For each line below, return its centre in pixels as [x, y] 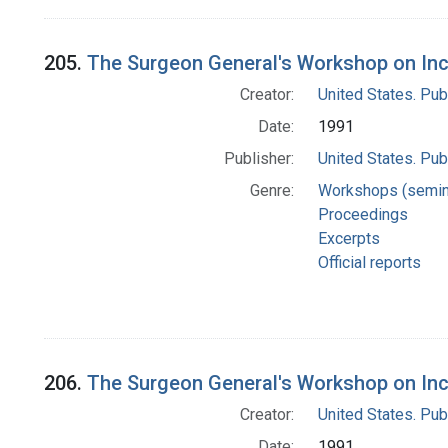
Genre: [271, 191]
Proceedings [362, 215]
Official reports [369, 263]
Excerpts [348, 239]
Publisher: [258, 159]
